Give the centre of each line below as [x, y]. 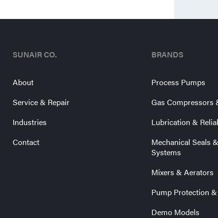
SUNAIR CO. [35, 54]
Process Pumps [179, 82]
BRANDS [168, 54]
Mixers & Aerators [183, 172]
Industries [30, 122]
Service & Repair [41, 102]
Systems [166, 152]
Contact [26, 142]
